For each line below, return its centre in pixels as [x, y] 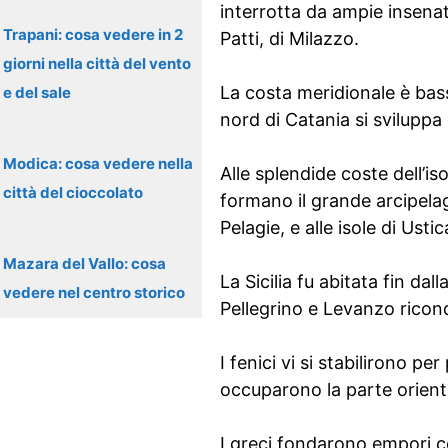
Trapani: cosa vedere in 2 [93, 34]
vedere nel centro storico [94, 292]
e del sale [37, 92]
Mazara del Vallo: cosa [84, 263]
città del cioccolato [73, 192]
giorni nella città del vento [97, 63]
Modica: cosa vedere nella [98, 163]
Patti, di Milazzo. [289, 38]
